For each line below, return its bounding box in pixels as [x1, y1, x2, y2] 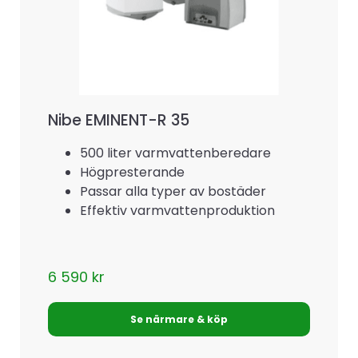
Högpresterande [80, 163, 185, 182]
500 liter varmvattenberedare [80, 144, 271, 163]
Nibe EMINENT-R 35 [48, 109, 189, 132]
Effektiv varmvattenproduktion [80, 201, 275, 221]
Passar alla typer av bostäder [80, 182, 266, 201]
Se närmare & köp [130, 312, 228, 326]
